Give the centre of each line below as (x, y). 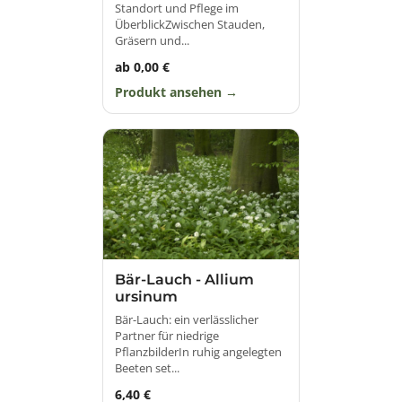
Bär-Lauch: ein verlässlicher (187, 319)
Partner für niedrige (167, 335)
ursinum (146, 296)
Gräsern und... (152, 40)
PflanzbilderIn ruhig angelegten (198, 351)
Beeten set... (147, 367)
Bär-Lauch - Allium (184, 279)
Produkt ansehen (170, 92)
